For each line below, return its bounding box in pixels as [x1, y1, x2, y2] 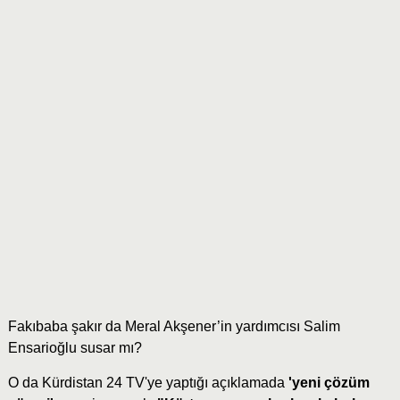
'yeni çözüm [287, 375, 370, 391]
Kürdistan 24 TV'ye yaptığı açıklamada [41, 375, 288, 391]
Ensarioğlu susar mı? [7, 340, 142, 356]
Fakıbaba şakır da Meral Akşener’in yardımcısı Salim [7, 319, 340, 335]
